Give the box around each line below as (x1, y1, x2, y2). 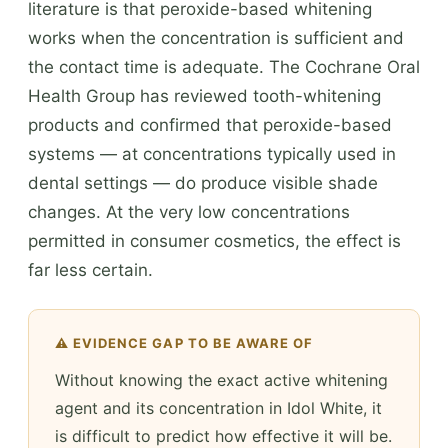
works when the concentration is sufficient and (28, 27, 404, 48)
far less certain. (28, 259, 153, 280)
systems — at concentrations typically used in (28, 143, 396, 164)
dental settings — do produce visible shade (28, 172, 378, 193)
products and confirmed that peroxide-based (28, 114, 392, 135)
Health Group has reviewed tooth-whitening (28, 85, 381, 106)
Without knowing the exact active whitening (55, 369, 388, 390)
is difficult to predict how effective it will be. (55, 425, 392, 446)
